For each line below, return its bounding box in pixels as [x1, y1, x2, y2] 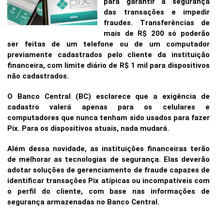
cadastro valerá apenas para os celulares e [7, 103, 210, 111]
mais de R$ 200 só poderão [104, 29, 210, 38]
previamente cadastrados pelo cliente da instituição [7, 50, 210, 59]
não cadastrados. [7, 72, 69, 80]
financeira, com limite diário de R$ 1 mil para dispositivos [7, 61, 210, 70]
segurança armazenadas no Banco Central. [7, 198, 159, 206]
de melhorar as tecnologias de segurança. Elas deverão [7, 155, 210, 164]
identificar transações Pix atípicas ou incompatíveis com [7, 176, 210, 185]
